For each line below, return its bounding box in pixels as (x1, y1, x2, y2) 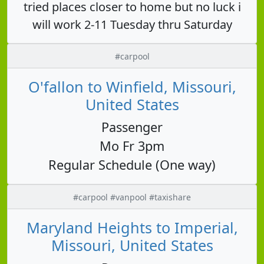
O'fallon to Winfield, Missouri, (28, 76, 236, 97)
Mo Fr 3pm (100, 137, 164, 154)
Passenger (101, 118, 163, 136)
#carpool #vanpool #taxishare (73, 191, 191, 203)
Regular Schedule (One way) (48, 156, 216, 173)
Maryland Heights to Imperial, (26, 217, 238, 237)
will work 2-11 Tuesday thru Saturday (32, 16, 232, 32)
